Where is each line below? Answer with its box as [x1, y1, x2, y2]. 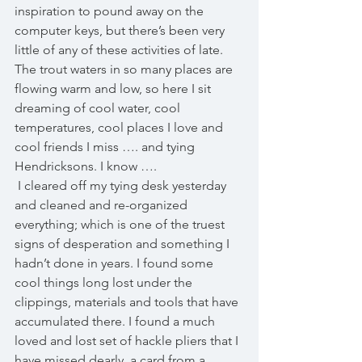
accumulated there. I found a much [15, 314, 218, 329]
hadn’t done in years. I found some [15, 255, 217, 271]
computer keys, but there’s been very [15, 23, 228, 38]
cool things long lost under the [15, 275, 196, 290]
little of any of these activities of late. [15, 42, 226, 57]
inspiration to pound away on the [15, 3, 207, 19]
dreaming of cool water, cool [15, 100, 183, 116]
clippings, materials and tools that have [15, 294, 242, 309]
